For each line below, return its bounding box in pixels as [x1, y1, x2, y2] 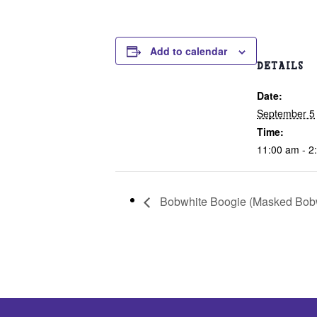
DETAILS [257, 59, 304, 73]
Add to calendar [150, 43, 227, 58]
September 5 [257, 106, 315, 120]
